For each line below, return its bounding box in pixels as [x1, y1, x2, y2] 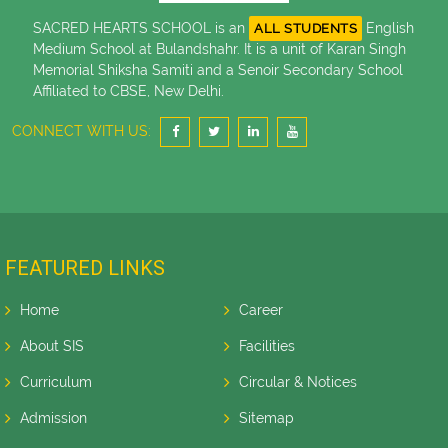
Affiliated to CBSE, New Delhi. [33, 83, 224, 99]
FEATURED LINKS [5, 256, 165, 280]
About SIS [20, 338, 84, 354]
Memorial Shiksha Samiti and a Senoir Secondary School [33, 62, 403, 78]
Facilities [239, 338, 295, 354]
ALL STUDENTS [254, 21, 357, 36]
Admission [20, 410, 87, 426]
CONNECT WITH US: [12, 123, 151, 139]
